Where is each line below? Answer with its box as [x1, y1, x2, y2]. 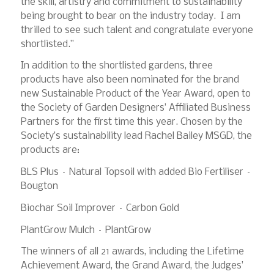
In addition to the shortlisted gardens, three [20, 61, 213, 72]
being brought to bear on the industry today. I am [20, 10, 240, 21]
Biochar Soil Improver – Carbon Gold [20, 202, 179, 213]
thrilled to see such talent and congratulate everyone [20, 24, 253, 35]
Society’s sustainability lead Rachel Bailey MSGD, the [20, 131, 252, 142]
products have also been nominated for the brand [20, 75, 239, 86]
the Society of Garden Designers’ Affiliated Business [20, 103, 251, 114]
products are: [20, 145, 80, 156]
